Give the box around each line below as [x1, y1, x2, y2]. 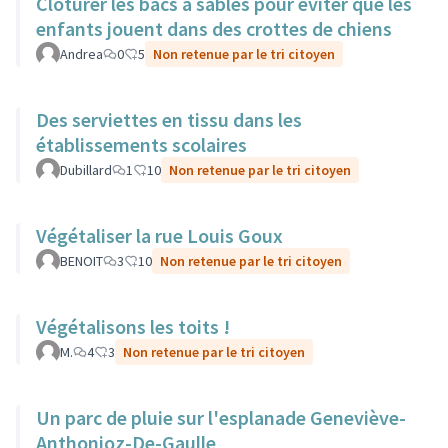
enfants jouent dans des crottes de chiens [36, 16, 392, 41]
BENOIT [60, 252, 103, 270]
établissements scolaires [36, 132, 247, 157]
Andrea [60, 45, 103, 63]
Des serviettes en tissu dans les [36, 107, 302, 132]
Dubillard [60, 161, 112, 179]
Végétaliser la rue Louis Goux [36, 223, 283, 248]
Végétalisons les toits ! [36, 314, 230, 339]
